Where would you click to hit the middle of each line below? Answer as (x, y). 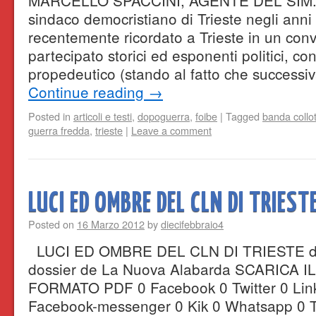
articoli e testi (103, 116)
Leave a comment (171, 130)
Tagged (243, 116)
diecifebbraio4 (192, 224)
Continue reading (88, 92)
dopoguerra (164, 116)
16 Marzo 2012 (111, 224)
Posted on (51, 224)
